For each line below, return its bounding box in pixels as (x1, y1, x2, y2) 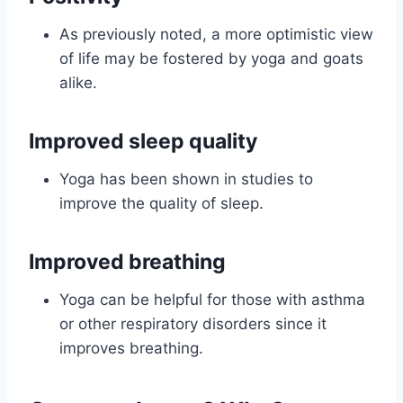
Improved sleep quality (29, 129, 257, 155)
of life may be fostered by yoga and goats (59, 49, 363, 67)
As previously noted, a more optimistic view (59, 24, 373, 43)
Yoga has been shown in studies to (59, 169, 313, 188)
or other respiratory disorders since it (59, 314, 327, 333)
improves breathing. (59, 338, 203, 357)
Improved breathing (29, 249, 226, 275)
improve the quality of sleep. (59, 193, 264, 212)
